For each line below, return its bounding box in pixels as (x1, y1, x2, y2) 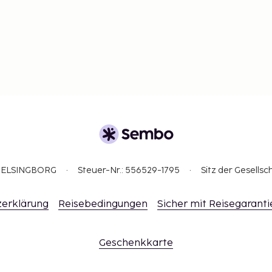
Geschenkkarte (99, 237, 173, 250)
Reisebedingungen (58, 199, 148, 211)
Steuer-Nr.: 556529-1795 (78, 165, 180, 176)
